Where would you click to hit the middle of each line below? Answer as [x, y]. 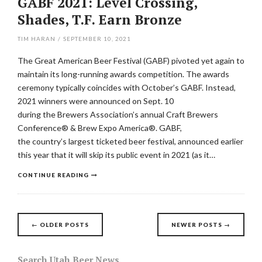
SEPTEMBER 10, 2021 [97, 39]
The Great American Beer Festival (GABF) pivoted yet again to [131, 61]
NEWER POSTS [198, 225]
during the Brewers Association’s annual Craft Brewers [118, 114]
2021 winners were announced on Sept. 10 [96, 101]
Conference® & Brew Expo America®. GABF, [100, 128]
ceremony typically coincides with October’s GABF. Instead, [127, 87]
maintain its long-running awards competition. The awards [123, 74]
